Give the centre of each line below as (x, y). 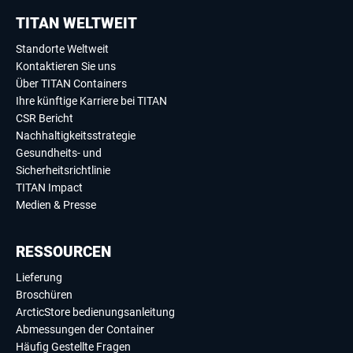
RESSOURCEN (63, 252)
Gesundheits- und (59, 153)
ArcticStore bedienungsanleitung (95, 312)
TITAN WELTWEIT (76, 23)
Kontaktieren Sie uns (66, 66)
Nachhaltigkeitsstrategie (76, 136)
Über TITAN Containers (71, 84)
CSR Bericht (45, 118)
